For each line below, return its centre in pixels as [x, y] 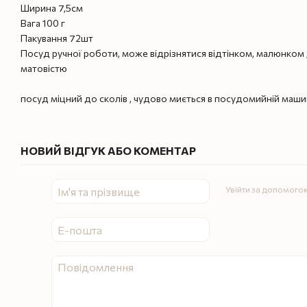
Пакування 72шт [57, 38]
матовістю [44, 68]
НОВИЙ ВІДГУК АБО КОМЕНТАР [108, 150]
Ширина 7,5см [52, 8]
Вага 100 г [43, 23]
